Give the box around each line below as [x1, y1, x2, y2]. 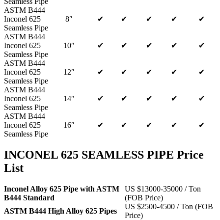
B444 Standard [4, 193, 55, 202]
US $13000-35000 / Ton [125, 184, 201, 193]
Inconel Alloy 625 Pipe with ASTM [4, 184, 119, 193]
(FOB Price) [125, 193, 163, 202]
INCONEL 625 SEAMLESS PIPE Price [4, 148, 204, 161]
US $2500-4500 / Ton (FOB [125, 202, 213, 211]
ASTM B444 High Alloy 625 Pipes [4, 206, 117, 215]
